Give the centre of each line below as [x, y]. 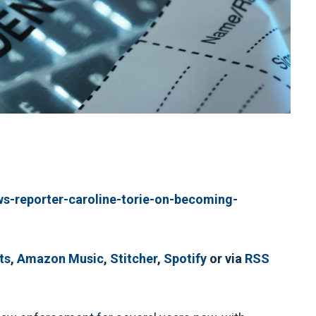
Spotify [185, 259]
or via [226, 259]
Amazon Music [60, 259]
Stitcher [134, 259]
